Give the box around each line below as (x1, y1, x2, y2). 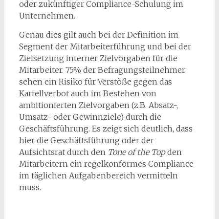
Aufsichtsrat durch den (19, 147, 108, 157)
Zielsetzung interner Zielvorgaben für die (19, 53, 177, 63)
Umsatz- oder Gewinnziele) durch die (19, 111, 161, 122)
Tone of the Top (107, 147, 165, 157)
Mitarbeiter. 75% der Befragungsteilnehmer (19, 65, 185, 75)
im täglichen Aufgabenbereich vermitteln (19, 170, 178, 180)
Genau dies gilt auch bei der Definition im (19, 29, 178, 40)
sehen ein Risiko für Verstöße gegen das (19, 76, 172, 87)
